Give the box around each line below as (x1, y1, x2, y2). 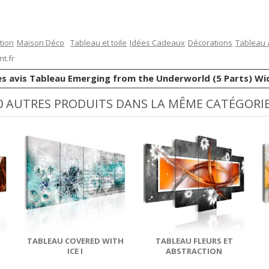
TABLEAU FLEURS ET (155, 235, 233, 246)
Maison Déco (17, 37, 65, 48)
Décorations (188, 37, 233, 48)
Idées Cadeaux (130, 37, 186, 48)
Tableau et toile (70, 37, 127, 48)
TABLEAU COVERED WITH (26, 235, 124, 246)
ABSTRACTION (166, 245, 223, 256)
